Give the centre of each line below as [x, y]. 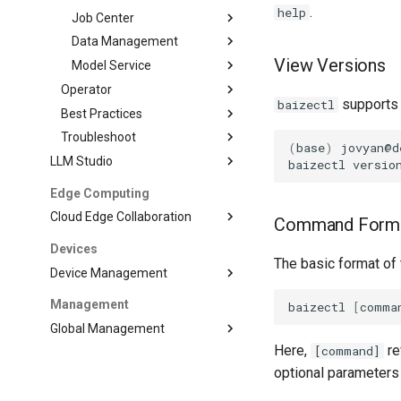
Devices [74, 248]
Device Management [109, 273]
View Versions [330, 65]
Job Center [103, 17]
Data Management [125, 42]
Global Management [108, 328]
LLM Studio [82, 161]
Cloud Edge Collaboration [121, 217]
